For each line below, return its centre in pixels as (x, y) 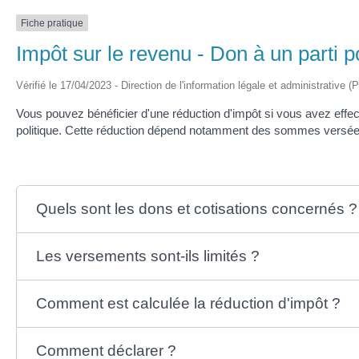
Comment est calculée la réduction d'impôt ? (188, 304)
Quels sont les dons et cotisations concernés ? (196, 209)
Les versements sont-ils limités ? (147, 256)
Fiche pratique (52, 23)
